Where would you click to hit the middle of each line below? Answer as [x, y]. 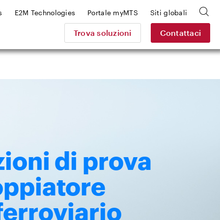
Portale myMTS [113, 12]
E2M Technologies [45, 12]
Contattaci [180, 32]
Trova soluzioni [102, 32]
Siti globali [169, 12]
